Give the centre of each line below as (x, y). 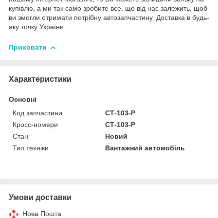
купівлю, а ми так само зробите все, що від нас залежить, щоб (108, 8)
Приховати (28, 47)
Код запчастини (37, 113)
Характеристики (40, 79)
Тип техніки (31, 148)
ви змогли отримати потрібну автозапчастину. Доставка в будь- (109, 17)
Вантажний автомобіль (145, 148)
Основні (23, 99)
